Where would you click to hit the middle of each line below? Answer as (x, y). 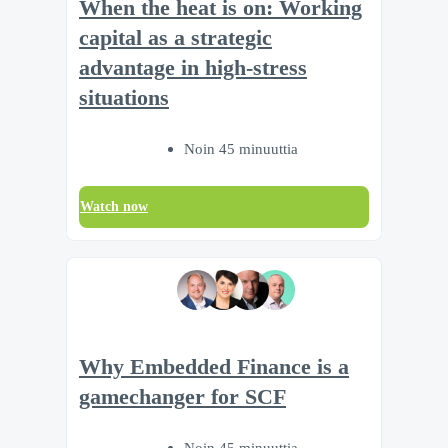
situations (124, 98)
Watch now (114, 206)
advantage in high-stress (193, 68)
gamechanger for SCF (182, 397)
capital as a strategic (175, 38)
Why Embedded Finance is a (214, 367)
